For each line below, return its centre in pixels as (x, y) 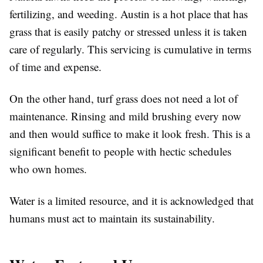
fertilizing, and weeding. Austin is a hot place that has (129, 14)
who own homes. (48, 169)
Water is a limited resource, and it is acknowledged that (131, 200)
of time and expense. (55, 67)
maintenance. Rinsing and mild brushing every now (125, 116)
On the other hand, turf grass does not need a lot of (124, 98)
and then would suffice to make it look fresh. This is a (130, 134)
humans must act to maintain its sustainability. (112, 218)
